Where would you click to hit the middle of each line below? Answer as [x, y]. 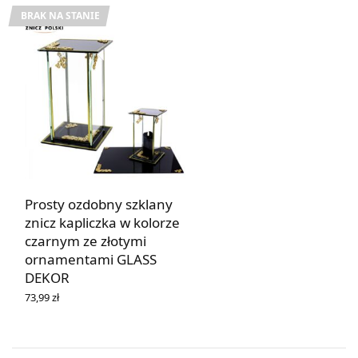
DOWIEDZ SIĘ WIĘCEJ [78, 310]
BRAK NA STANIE [60, 15]
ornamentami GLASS [91, 259]
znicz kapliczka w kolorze [102, 222]
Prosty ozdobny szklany [99, 204]
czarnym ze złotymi [86, 241]
